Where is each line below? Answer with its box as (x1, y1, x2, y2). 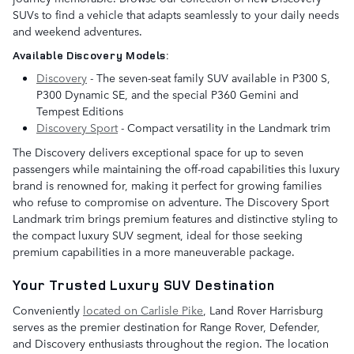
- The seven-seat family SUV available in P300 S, (87, 70, 330, 86)
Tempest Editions (36, 103, 123, 119)
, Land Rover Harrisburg (203, 301, 323, 318)
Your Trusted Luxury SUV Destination (13, 276, 275, 295)
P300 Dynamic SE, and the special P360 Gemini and (36, 86, 299, 103)
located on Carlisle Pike (83, 301, 203, 318)
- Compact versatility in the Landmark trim (118, 119, 330, 136)
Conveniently (13, 301, 83, 318)
